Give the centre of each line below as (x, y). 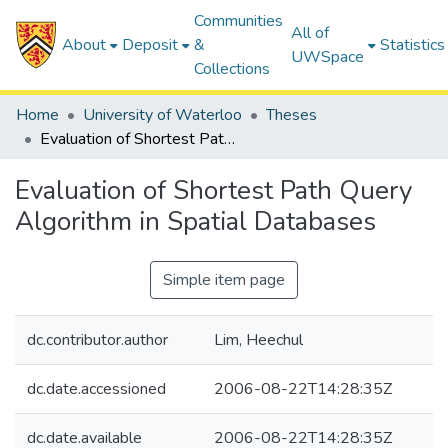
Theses (291, 115)
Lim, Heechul (258, 340)
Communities (239, 21)
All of (310, 33)
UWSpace (328, 57)
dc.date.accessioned (96, 389)
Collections (232, 69)
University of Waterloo (162, 115)
